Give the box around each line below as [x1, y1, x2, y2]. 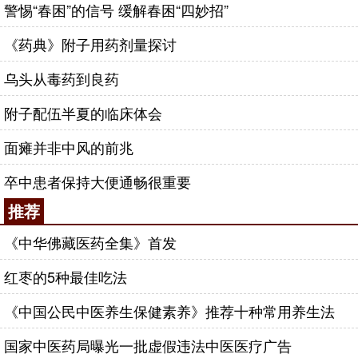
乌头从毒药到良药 [4, 68, 119, 89]
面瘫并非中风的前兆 [4, 137, 133, 157]
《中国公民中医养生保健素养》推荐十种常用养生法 [4, 300, 335, 321]
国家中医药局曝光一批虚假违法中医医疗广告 [4, 335, 292, 356]
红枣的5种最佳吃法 [4, 266, 127, 287]
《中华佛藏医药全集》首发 [4, 232, 177, 253]
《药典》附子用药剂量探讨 [4, 34, 177, 54]
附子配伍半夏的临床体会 [4, 102, 162, 123]
